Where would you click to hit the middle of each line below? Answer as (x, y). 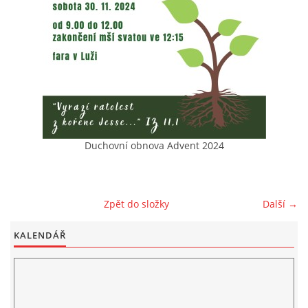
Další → (280, 204)
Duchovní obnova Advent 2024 (154, 145)
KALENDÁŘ (40, 235)
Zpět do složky (136, 204)
